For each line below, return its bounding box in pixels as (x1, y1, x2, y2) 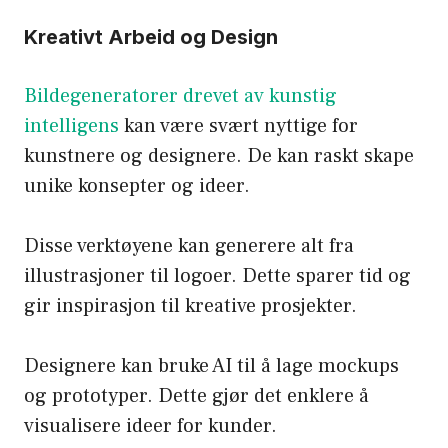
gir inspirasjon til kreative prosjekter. (24, 293, 357, 320)
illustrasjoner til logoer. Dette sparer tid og (24, 263, 411, 290)
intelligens (24, 113, 119, 140)
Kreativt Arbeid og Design (24, 25, 278, 50)
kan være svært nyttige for (119, 113, 358, 140)
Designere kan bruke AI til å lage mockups (24, 353, 399, 380)
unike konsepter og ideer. (24, 173, 250, 200)
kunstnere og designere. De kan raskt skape (24, 143, 414, 170)
